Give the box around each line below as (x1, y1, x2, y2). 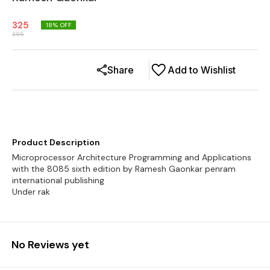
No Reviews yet (11, 237, 89, 252)
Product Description (12, 137, 100, 148)
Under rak (12, 186, 50, 197)
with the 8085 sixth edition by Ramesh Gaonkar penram (12, 163, 236, 174)
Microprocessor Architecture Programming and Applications (12, 152, 251, 163)
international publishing (12, 175, 104, 186)
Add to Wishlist (168, 64, 236, 76)
